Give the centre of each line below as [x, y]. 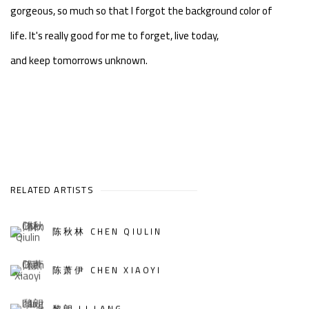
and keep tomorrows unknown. [79, 60]
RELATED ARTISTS [52, 189]
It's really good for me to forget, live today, [124, 35]
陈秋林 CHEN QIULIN [108, 232]
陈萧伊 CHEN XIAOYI [107, 270]
